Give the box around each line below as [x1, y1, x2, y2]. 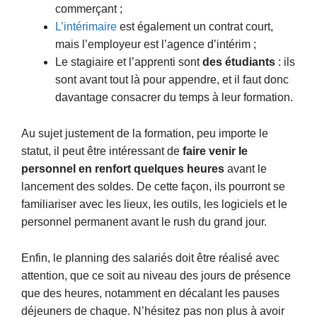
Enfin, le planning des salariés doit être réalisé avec [21, 251, 279, 264]
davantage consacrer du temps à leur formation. [55, 91, 296, 104]
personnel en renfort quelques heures [21, 162, 224, 175]
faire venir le [183, 144, 248, 157]
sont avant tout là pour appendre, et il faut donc [55, 74, 289, 86]
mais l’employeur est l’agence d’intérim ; [55, 38, 256, 51]
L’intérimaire [55, 21, 117, 33]
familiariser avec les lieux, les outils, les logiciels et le [21, 197, 287, 210]
